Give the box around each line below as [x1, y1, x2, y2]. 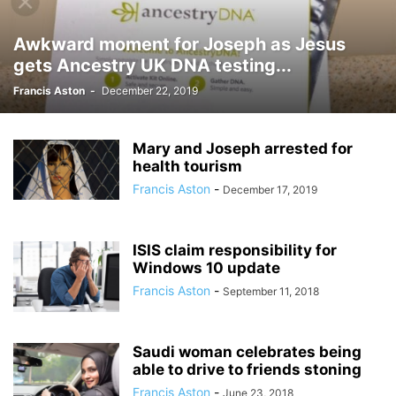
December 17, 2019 [223, 183, 317, 196]
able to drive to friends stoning [133, 361, 362, 378]
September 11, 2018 [223, 285, 319, 298]
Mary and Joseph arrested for [133, 140, 353, 157]
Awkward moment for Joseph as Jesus [13, 34, 346, 55]
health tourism [133, 157, 242, 175]
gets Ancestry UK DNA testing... [13, 55, 292, 76]
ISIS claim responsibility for [133, 241, 337, 259]
